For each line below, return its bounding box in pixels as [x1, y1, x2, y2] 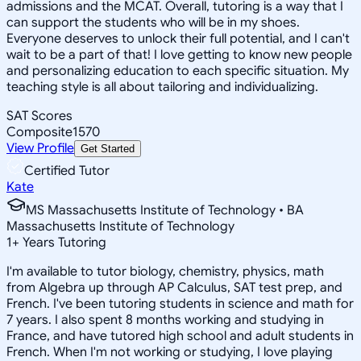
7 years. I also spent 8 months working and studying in [6, 311, 324, 328]
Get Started [81, 142, 135, 155]
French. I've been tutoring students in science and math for [6, 295, 354, 312]
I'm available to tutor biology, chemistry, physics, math [6, 263, 324, 280]
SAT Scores [6, 107, 73, 124]
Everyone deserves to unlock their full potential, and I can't [6, 30, 350, 47]
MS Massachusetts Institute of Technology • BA [26, 201, 304, 218]
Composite [6, 123, 73, 140]
